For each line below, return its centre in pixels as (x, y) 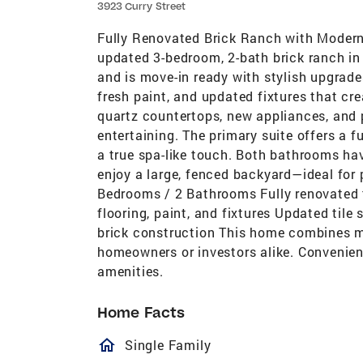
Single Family (168, 344)
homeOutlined (182, 345)
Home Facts (141, 312)
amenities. (131, 271)
